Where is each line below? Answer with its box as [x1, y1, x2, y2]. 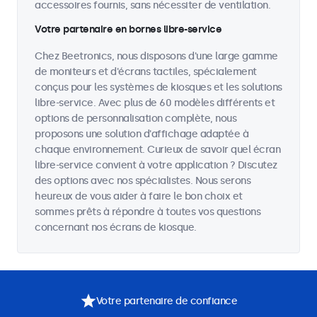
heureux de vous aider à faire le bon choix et [35, 190, 243, 202]
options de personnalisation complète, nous [35, 113, 236, 125]
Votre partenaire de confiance [96, 294, 237, 307]
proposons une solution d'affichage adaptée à [35, 128, 248, 140]
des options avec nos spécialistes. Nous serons [35, 175, 250, 187]
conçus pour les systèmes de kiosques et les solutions [35, 81, 282, 93]
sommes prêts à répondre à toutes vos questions [35, 206, 260, 218]
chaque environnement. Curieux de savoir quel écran [35, 144, 280, 156]
